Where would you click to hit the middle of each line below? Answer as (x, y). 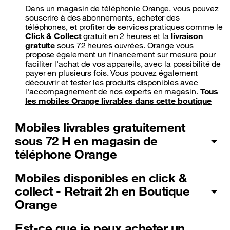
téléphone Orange (66, 154)
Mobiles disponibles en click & (101, 178)
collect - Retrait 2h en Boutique (102, 191)
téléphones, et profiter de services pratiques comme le (124, 27)
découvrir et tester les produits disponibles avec (112, 82)
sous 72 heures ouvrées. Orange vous (124, 45)
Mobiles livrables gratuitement (100, 128)
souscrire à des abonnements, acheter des (102, 18)
